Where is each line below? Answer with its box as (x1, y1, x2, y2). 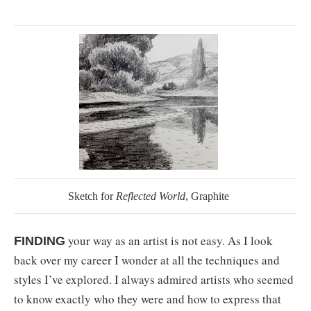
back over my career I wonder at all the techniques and (14, 252, 280, 269)
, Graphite (185, 190, 230, 202)
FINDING (14, 234, 65, 249)
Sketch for (68, 190, 117, 202)
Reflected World (116, 190, 186, 202)
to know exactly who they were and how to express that (14, 291, 281, 308)
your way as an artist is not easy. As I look (65, 233, 273, 249)
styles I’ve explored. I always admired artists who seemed (14, 271, 294, 288)
